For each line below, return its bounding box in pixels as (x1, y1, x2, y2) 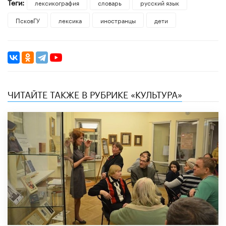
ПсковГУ (16, 15, 40, 25)
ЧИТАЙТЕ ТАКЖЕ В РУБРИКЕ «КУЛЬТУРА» (8, 86, 182, 100)
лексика (58, 15, 82, 25)
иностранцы (100, 15, 136, 25)
